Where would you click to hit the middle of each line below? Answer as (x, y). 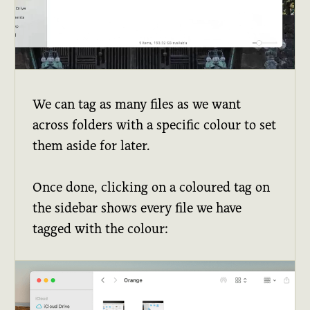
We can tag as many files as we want (137, 104)
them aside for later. (92, 146)
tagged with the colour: (101, 229)
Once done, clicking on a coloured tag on (152, 188)
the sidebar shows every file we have (137, 208)
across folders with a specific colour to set (155, 125)
